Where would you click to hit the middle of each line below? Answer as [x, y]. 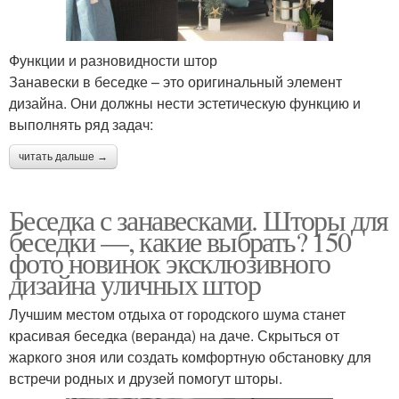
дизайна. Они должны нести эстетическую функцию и [185, 102]
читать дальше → [63, 156]
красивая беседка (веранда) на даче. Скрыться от [174, 335]
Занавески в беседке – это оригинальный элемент [175, 81]
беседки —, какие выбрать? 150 [180, 240]
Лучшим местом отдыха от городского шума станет [177, 313]
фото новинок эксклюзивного [170, 262]
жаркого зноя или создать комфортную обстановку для [190, 356]
